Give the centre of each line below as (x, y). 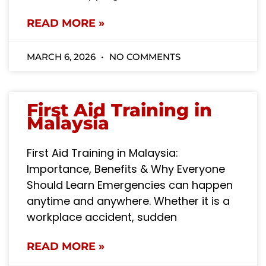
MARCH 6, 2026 (62, 56)
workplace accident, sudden (102, 217)
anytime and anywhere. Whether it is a (128, 201)
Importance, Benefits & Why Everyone (126, 169)
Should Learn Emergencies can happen (130, 185)
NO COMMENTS (144, 56)
